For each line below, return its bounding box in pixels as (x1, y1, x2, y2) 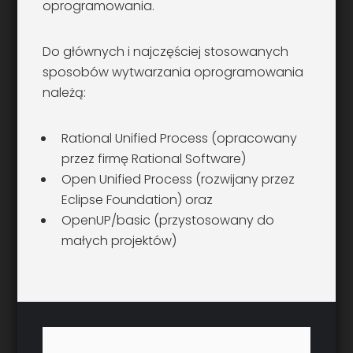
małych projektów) (61, 232, 177, 251)
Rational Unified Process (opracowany (61, 129, 298, 148)
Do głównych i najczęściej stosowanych (43, 43, 289, 61)
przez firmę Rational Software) (61, 150, 247, 169)
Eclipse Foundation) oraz (61, 191, 214, 210)
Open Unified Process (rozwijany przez (61, 170, 295, 189)
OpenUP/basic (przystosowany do (61, 211, 275, 230)
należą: (43, 84, 87, 102)
